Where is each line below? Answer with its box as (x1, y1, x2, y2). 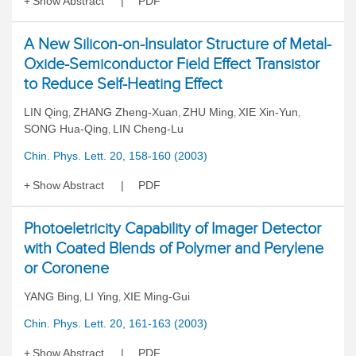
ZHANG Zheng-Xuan (73, 106, 178, 118)
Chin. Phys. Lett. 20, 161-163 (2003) (24, 317, 207, 330)
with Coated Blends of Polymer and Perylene (24, 239, 323, 257)
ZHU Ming (183, 106, 234, 118)
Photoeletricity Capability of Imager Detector (24, 219, 321, 237)
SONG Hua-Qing (24, 122, 108, 135)
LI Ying (84, 290, 118, 303)
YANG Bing (24, 290, 79, 303)
